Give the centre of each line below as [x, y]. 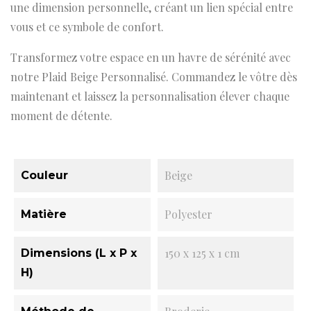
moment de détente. [61, 116]
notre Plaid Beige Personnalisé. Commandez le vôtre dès [154, 77]
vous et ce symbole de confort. [87, 27]
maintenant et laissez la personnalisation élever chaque [150, 96]
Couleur [44, 175]
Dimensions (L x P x [79, 253]
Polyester [188, 214]
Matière [44, 214]
